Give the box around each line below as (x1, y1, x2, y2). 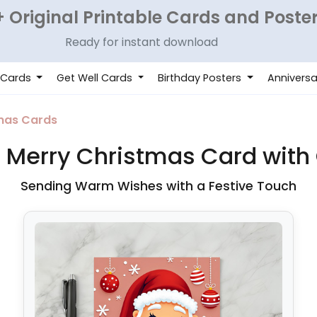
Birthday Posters (158, 71, 245, 85)
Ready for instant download (65, 33, 218, 50)
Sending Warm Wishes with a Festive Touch (21, 178, 296, 195)
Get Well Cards (57, 71, 135, 85)
